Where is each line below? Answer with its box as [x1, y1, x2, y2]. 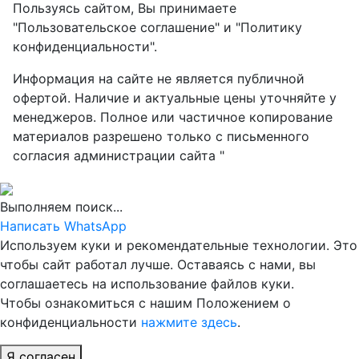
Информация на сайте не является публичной [13, 71, 305, 87]
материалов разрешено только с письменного [13, 128, 309, 145]
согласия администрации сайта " [13, 147, 224, 164]
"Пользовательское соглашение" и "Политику [13, 19, 302, 36]
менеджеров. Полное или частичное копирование [13, 109, 333, 126]
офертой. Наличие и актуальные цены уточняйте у [13, 90, 337, 107]
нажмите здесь [141, 314, 237, 331]
